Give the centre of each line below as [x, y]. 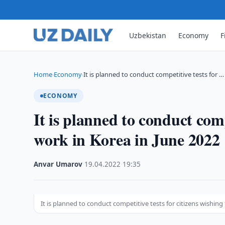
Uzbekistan [148, 35]
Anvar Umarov [58, 164]
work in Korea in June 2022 [127, 139]
